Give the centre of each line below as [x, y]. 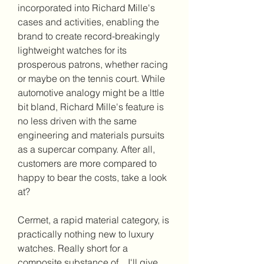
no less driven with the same [77, 121]
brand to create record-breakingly [89, 36]
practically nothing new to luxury [86, 234]
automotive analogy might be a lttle [91, 93]
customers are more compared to [87, 163]
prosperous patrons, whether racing [93, 64]
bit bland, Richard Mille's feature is [91, 107]
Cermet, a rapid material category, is [93, 220]
